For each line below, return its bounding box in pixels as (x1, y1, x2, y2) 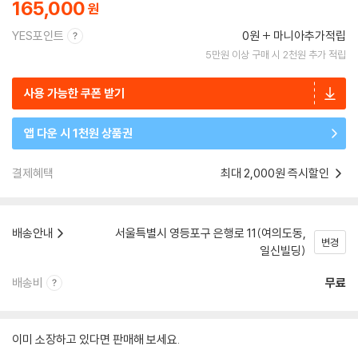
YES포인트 (12, 28, 64, 43)
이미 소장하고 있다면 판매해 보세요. (12, 332, 180, 347)
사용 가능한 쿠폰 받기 (24, 86, 125, 101)
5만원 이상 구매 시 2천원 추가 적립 (205, 48, 346, 61)
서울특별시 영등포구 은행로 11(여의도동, (115, 225, 306, 241)
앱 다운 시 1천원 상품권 (24, 125, 133, 141)
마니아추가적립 (273, 28, 346, 43)
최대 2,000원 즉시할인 (221, 165, 332, 181)
